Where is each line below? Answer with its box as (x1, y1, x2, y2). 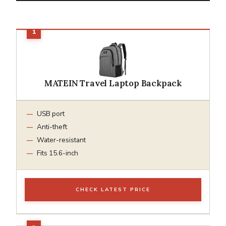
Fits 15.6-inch (37, 148, 78, 158)
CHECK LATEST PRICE (76, 186, 150, 193)
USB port (37, 108, 65, 119)
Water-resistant (37, 135, 86, 145)
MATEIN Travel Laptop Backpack (44, 77, 182, 89)
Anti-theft (37, 122, 67, 132)
